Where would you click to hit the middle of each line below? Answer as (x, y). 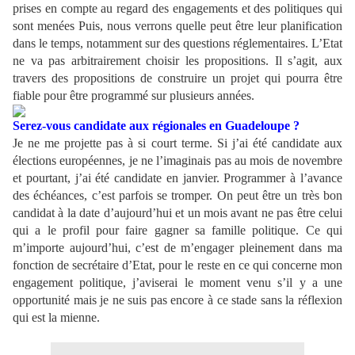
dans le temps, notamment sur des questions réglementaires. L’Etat (177, 44)
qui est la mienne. (56, 318)
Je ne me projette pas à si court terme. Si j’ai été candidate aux (177, 143)
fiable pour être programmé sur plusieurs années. (134, 96)
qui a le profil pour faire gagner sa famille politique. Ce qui (177, 231)
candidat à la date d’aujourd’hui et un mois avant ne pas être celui (177, 213)
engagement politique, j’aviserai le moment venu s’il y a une (177, 283)
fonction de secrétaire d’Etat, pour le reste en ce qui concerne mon (177, 265)
